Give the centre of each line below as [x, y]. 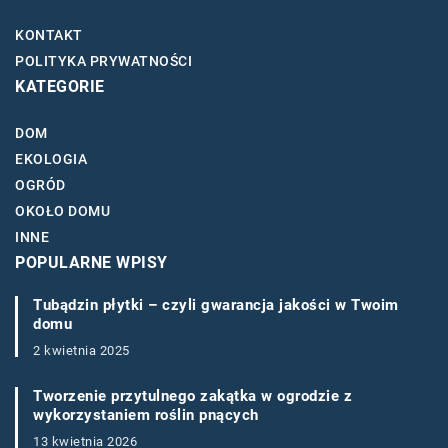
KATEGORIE [60, 87]
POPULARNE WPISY [91, 263]
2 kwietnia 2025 [81, 351]
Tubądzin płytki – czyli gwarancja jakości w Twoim [216, 305]
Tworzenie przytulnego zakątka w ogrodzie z [192, 396]
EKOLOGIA [51, 159]
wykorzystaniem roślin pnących [146, 415]
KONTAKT [49, 35]
